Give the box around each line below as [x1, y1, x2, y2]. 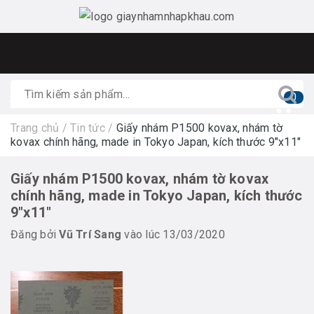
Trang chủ [11, 121, 60, 135]
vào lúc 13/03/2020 [121, 228, 225, 241]
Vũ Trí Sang [59, 228, 121, 241]
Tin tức [70, 121, 105, 135]
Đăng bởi [11, 228, 60, 241]
